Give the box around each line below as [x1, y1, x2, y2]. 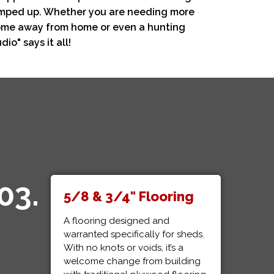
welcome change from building [63, 256, 201, 267]
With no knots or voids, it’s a [63, 242, 183, 253]
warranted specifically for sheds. [63, 229, 204, 240]
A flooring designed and [63, 215, 169, 226]
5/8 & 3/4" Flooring [63, 188, 194, 204]
